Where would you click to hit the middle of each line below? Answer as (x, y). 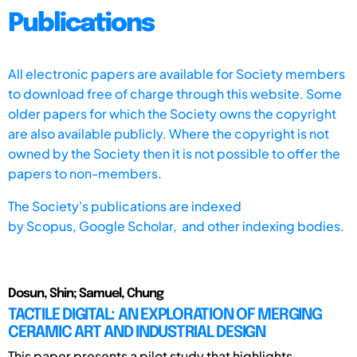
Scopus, (53, 226)
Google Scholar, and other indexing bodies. (212, 226)
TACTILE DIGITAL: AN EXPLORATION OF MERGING (165, 315)
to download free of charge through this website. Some (175, 93)
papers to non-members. (85, 173)
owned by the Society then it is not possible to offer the (174, 153)
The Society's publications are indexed (125, 206)
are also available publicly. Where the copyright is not (169, 133)
